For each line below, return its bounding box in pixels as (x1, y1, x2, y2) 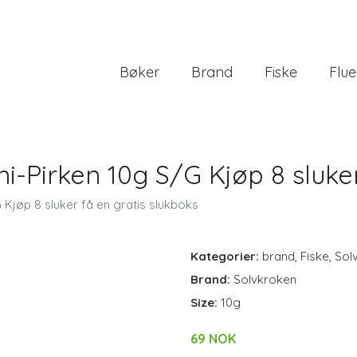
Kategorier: (190, 249, 259, 264)
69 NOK (190, 331, 236, 347)
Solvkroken (233, 272, 296, 287)
